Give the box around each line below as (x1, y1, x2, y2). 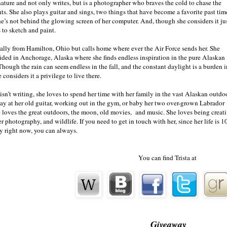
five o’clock (150, 15, 182, 25)
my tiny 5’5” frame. (140, 33, 196, 43)
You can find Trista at (138, 153, 199, 162)
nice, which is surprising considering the (37, 15, 150, 25)
